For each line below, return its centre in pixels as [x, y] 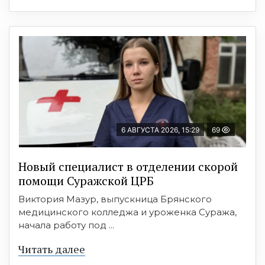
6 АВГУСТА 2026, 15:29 [160, 130]
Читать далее [52, 249]
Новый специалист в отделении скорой [128, 166]
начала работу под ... [66, 225]
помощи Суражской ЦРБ [86, 180]
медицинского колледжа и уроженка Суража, [127, 212]
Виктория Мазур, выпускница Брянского [115, 199]
